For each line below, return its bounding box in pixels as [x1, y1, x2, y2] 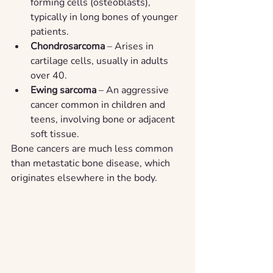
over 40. [30, 69, 67, 82]
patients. [30, 25, 69, 38]
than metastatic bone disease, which [11, 157, 172, 170]
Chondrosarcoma [30, 40, 105, 53]
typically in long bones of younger [30, 10, 180, 24]
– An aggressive [96, 83, 171, 97]
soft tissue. [30, 127, 79, 141]
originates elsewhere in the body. [11, 171, 157, 185]
